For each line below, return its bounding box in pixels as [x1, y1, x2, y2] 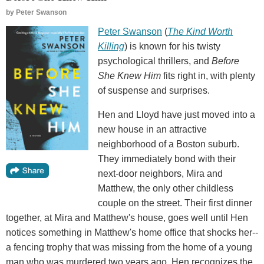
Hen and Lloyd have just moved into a [98, 109, 255, 120]
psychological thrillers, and [98, 55, 212, 66]
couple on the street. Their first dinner [98, 197, 252, 208]
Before [212, 55, 239, 66]
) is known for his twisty [124, 41, 220, 51]
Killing [98, 41, 124, 51]
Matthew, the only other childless [98, 183, 233, 193]
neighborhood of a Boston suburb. [98, 138, 239, 149]
